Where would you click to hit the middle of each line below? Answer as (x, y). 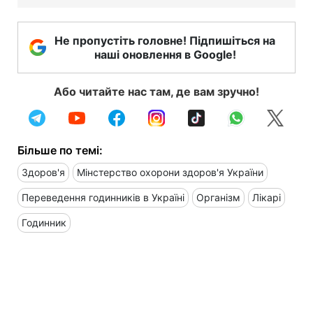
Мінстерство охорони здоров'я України (170, 172)
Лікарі (267, 197)
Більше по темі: (60, 150)
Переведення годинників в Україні (103, 197)
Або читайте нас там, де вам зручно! (156, 91)
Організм (218, 197)
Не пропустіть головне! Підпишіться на (165, 40)
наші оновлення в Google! (165, 54)
